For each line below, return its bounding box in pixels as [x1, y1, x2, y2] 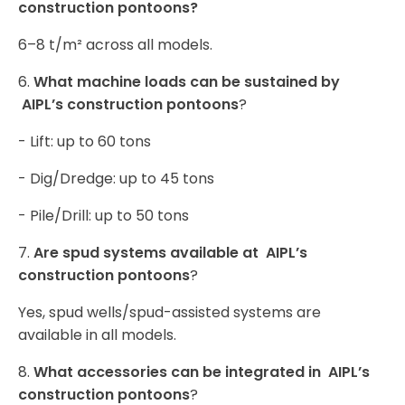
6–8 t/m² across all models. [18, 34, 212, 56]
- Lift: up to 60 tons [18, 131, 151, 153]
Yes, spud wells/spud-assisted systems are [18, 302, 321, 324]
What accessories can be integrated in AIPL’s [33, 362, 370, 383]
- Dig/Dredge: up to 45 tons [18, 168, 214, 190]
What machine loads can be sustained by [33, 71, 340, 93]
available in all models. [18, 325, 176, 346]
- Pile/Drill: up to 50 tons [18, 205, 189, 227]
